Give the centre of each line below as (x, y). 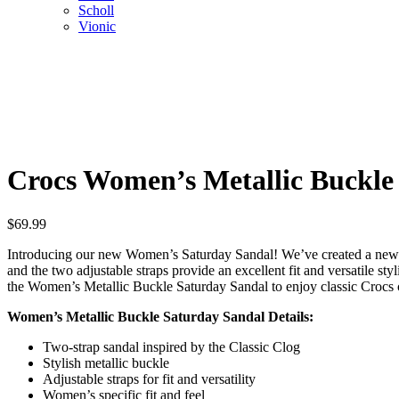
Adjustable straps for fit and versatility (149, 379)
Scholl (96, 10)
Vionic (97, 26)
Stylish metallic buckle (106, 362)
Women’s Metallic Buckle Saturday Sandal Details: (160, 316)
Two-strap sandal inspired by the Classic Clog (171, 346)
